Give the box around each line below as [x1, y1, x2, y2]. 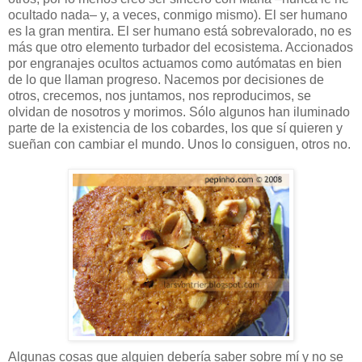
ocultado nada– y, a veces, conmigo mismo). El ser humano [8, 7, 347, 22]
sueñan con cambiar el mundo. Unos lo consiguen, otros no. [8, 137, 351, 151]
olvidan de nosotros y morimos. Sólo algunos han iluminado [8, 104, 350, 119]
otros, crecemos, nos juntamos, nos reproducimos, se [8, 88, 311, 103]
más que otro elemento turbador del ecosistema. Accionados [8, 40, 353, 54]
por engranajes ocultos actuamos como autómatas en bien [8, 56, 342, 70]
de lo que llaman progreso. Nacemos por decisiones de [8, 72, 324, 86]
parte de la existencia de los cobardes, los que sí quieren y [8, 120, 343, 135]
